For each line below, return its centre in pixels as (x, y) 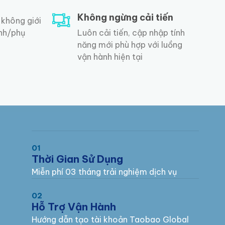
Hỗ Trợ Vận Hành (74, 206)
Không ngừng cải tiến (125, 18)
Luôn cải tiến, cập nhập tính (131, 33)
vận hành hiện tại (110, 57)
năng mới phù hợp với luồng (130, 45)
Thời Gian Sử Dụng (77, 159)
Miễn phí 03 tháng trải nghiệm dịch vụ (104, 172)
